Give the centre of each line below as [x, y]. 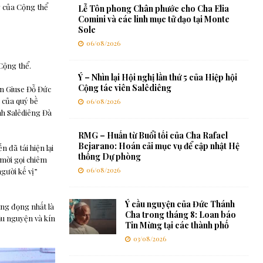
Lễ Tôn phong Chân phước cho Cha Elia [153, 9]
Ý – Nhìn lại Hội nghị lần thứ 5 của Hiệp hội [157, 77]
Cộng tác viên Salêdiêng [124, 88]
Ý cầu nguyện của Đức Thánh [180, 204]
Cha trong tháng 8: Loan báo [180, 215]
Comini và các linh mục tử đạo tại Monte [154, 19]
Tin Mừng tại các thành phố [177, 225]
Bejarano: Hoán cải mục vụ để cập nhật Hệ [159, 146]
